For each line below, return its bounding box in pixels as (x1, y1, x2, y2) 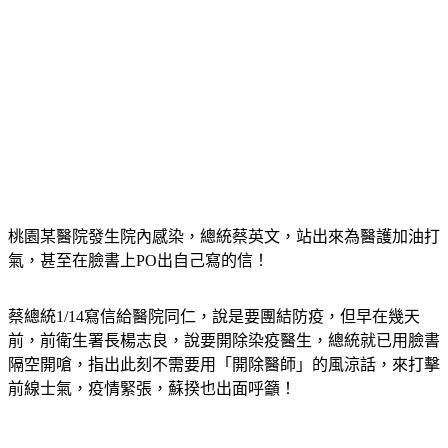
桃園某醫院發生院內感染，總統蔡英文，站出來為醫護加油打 (8, 228, 440, 245)
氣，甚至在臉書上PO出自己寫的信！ (8, 252, 269, 269)
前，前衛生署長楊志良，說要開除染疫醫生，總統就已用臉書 (8, 332, 440, 349)
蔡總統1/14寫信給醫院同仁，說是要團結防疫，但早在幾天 (8, 308, 420, 325)
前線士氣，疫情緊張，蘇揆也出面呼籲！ (8, 380, 296, 397)
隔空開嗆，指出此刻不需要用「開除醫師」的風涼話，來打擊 (8, 356, 440, 373)
